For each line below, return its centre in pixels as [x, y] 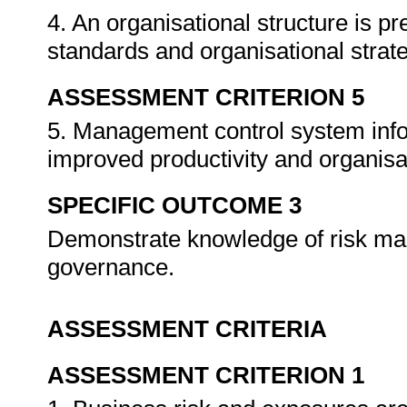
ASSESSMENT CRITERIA [187, 329]
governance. [114, 267]
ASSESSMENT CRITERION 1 [206, 375]
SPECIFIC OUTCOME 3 [174, 205]
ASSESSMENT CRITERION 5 [206, 97]
